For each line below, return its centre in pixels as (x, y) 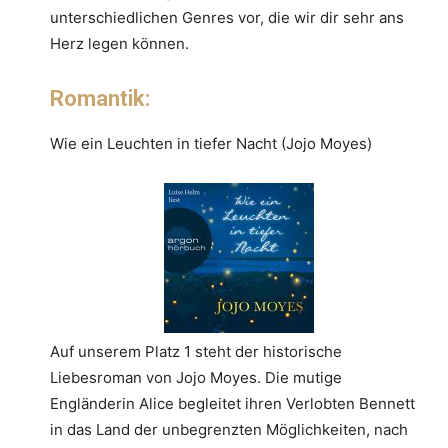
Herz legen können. (119, 43)
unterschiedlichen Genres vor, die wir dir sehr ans (227, 17)
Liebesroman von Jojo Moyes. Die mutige (196, 377)
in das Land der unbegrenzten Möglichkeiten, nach (229, 429)
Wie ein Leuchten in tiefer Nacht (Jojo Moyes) (211, 143)
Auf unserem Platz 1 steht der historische (196, 351)
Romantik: (100, 98)
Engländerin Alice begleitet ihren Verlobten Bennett (232, 403)
